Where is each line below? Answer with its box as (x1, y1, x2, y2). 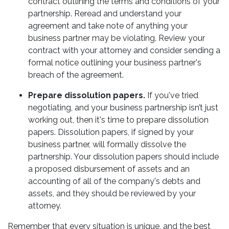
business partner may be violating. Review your (28, 33, 205, 43)
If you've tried (145, 90, 198, 100)
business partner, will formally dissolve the (28, 140, 186, 149)
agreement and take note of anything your (28, 21, 188, 31)
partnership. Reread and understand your (28, 9, 181, 18)
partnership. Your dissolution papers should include (28, 152, 219, 162)
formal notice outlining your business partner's (28, 58, 201, 67)
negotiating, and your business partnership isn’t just (28, 103, 218, 112)
